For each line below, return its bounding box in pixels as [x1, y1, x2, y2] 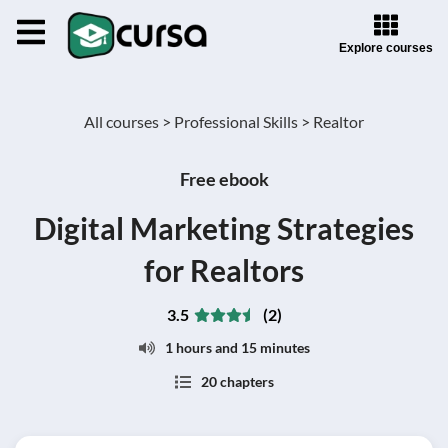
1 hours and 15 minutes [164, 339, 310, 356]
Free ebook [179, 168, 269, 190]
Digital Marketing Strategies [34, 210, 414, 246]
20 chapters [200, 373, 274, 390]
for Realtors [144, 252, 304, 288]
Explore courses [339, 40, 433, 55]
